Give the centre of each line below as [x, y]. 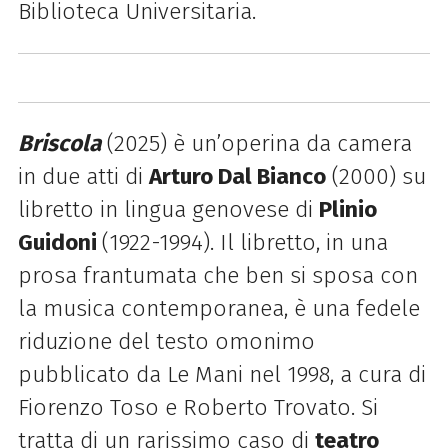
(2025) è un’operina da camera [256, 144]
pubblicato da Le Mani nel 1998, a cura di [221, 375]
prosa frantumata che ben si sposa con [217, 276]
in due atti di [83, 177]
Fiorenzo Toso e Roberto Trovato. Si [197, 408]
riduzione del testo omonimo [166, 342]
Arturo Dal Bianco [237, 177]
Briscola [59, 144]
